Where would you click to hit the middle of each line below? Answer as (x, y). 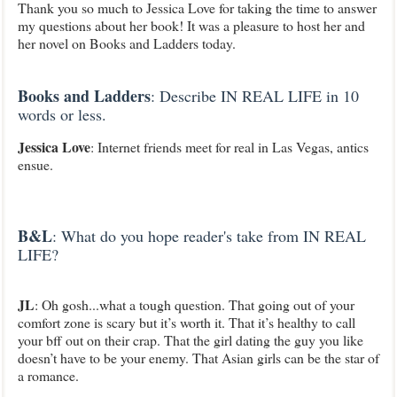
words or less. (62, 114)
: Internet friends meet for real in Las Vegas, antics (230, 147)
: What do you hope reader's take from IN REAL (209, 236)
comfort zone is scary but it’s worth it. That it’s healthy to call (187, 322)
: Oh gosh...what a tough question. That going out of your (195, 304)
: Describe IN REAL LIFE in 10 (255, 96)
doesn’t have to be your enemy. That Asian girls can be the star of (198, 358)
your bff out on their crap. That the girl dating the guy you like (191, 340)
